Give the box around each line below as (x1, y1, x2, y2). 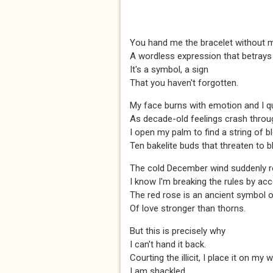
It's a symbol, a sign (130, 64, 208, 75)
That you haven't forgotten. (130, 77, 238, 88)
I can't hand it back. (130, 239, 206, 250)
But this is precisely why (130, 225, 225, 236)
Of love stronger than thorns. (130, 203, 246, 214)
